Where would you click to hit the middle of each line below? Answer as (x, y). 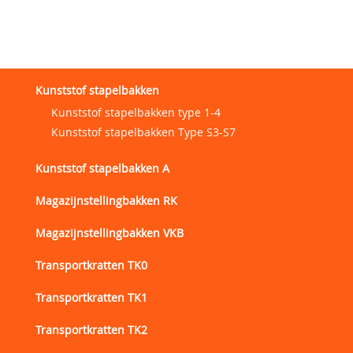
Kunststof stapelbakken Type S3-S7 (143, 132)
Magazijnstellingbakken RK (106, 200)
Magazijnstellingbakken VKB (110, 232)
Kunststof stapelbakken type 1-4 (136, 113)
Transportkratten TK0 (91, 265)
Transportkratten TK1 (91, 297)
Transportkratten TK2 (91, 329)
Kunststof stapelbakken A (102, 168)
